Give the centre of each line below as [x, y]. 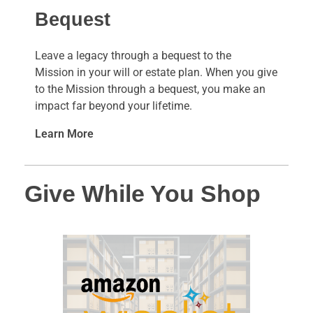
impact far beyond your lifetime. [114, 106]
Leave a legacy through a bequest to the [133, 56]
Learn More [64, 134]
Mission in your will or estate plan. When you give [156, 73]
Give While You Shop [143, 194]
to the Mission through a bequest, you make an [150, 89]
